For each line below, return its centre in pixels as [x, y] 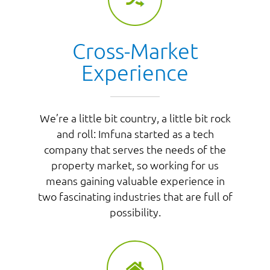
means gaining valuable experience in [135, 180]
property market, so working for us [135, 165]
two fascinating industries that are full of [135, 196]
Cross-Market [135, 50]
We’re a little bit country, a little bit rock [135, 118]
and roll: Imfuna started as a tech [135, 133]
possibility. [135, 212]
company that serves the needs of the [135, 149]
